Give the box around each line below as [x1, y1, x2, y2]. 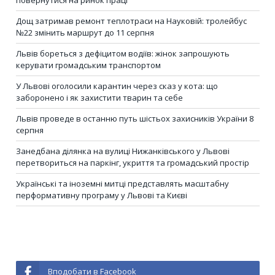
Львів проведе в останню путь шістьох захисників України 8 [16, 113, 254, 125]
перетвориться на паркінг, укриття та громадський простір [16, 157, 249, 169]
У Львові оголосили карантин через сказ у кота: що [16, 80, 218, 92]
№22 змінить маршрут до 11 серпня [16, 27, 154, 39]
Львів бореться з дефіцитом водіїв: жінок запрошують [16, 48, 230, 60]
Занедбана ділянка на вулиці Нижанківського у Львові [16, 145, 230, 157]
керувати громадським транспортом [16, 60, 161, 71]
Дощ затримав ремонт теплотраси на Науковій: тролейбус [16, 15, 247, 27]
